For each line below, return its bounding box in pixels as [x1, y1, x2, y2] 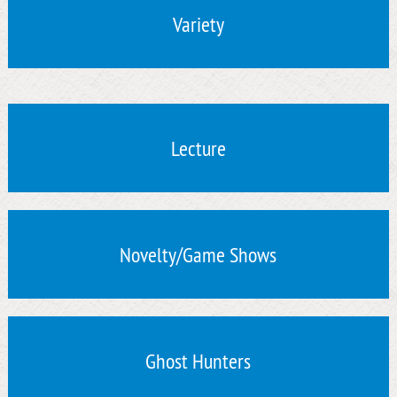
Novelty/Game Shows [120, 241, 277, 269]
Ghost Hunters [145, 347, 252, 375]
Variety [172, 11, 224, 38]
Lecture [170, 135, 226, 162]
